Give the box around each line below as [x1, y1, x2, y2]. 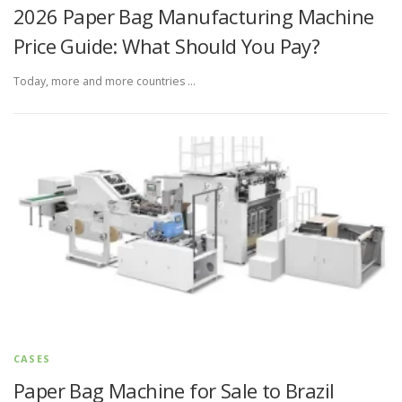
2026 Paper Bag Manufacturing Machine [13, 3, 374, 30]
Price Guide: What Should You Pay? [13, 32, 320, 59]
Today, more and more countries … [13, 74, 196, 90]
